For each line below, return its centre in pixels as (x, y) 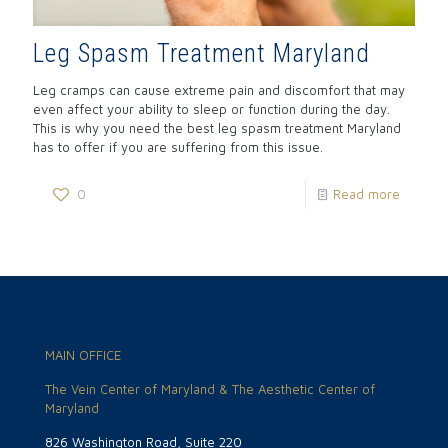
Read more (366, 193)
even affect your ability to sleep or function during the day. (211, 108)
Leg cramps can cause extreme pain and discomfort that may (219, 89)
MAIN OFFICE (83, 354)
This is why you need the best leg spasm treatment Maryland (217, 127)
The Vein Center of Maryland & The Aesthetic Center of (210, 388)
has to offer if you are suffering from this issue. (178, 146)
